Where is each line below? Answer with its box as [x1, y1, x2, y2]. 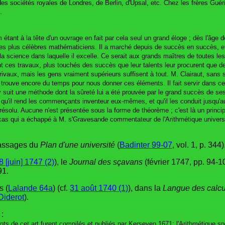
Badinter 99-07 [120, 140, 172, 149]
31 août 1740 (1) [70, 183, 128, 192]
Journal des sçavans [69, 157, 143, 166]
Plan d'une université [40, 140, 115, 149]
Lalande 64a [8, 183, 53, 192]
